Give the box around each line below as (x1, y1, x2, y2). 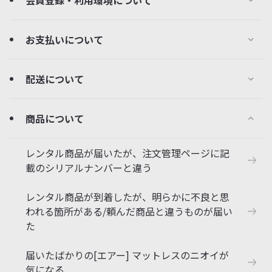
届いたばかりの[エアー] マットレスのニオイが (25, 248, 229, 262)
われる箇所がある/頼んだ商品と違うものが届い (25, 204, 233, 219)
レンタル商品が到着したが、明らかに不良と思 (25, 189, 229, 204)
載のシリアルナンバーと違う (25, 160, 152, 175)
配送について (25, 72, 84, 86)
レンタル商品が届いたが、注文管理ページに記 (25, 146, 229, 160)
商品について (25, 111, 84, 126)
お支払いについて (25, 32, 103, 47)
